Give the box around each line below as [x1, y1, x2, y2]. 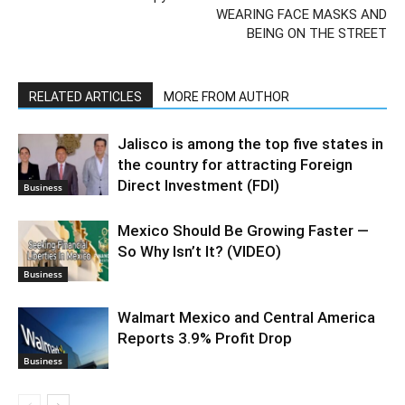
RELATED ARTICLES [29, 89, 142, 104]
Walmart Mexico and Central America [118, 307, 375, 326]
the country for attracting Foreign [118, 155, 353, 174]
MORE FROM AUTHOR [164, 89, 289, 104]
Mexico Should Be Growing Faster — [118, 221, 369, 240]
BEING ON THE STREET [247, 24, 387, 42]
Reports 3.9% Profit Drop [118, 328, 292, 347]
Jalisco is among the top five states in [118, 134, 383, 153]
